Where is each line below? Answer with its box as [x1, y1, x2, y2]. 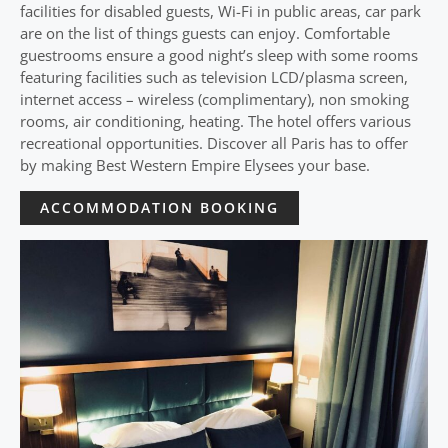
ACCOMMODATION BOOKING [40, 198, 279, 217]
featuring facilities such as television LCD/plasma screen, [20, 67, 408, 87]
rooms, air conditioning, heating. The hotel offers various [20, 111, 411, 131]
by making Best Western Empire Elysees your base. [20, 155, 370, 175]
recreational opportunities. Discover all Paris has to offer [20, 133, 408, 153]
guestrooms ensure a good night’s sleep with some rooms [20, 45, 418, 65]
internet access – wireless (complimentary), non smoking [20, 89, 409, 109]
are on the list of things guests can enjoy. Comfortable [20, 23, 390, 43]
